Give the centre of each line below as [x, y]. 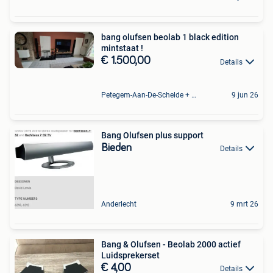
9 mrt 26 [244, 204]
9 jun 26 [245, 95]
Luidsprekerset [130, 255]
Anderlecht [119, 204]
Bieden [116, 148]
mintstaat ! [122, 48]
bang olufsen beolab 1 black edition [170, 37]
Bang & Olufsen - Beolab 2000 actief [171, 244]
